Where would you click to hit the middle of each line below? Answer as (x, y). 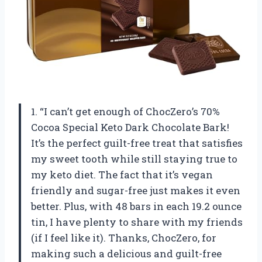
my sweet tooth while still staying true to (134, 158)
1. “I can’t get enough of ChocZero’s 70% (125, 111)
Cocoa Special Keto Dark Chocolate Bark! (130, 127)
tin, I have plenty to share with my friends (137, 222)
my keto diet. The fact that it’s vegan (122, 174)
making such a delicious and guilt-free (126, 253)
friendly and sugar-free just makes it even (136, 190)
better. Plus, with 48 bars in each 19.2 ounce (136, 206)
